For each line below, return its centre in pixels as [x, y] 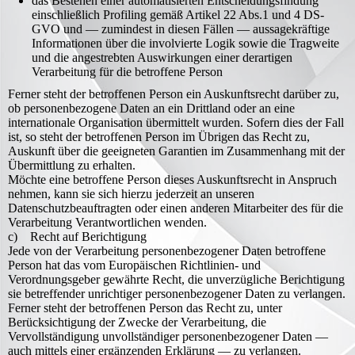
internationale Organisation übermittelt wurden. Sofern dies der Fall [176, 122]
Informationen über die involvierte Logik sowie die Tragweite [185, 43]
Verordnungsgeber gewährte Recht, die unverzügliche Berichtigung [176, 279]
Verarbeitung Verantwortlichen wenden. [107, 222]
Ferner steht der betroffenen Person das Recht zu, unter [145, 308]
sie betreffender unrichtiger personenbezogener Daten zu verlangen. [177, 294]
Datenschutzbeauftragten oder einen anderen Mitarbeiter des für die [176, 208]
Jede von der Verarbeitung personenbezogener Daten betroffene [167, 251]
